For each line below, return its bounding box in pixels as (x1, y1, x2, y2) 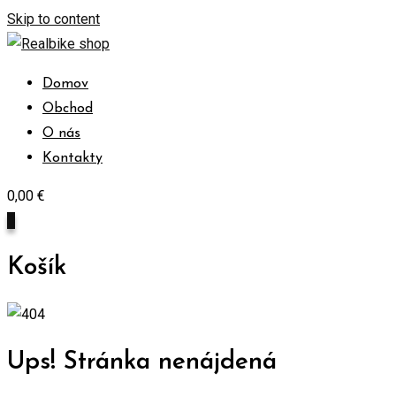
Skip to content (7, 11, 100, 27)
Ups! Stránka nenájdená (7, 349, 277, 375)
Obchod (42, 102, 93, 116)
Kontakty (42, 151, 103, 165)
